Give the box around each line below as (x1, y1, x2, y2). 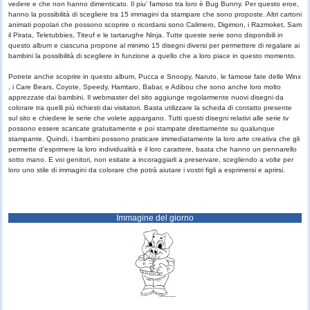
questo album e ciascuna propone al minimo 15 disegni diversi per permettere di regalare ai (8, 42, 300, 49)
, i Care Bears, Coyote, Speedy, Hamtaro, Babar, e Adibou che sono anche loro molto (8, 83, 281, 91)
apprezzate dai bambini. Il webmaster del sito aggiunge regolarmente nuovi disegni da (8, 93, 284, 101)
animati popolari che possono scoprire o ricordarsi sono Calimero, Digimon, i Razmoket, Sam (8, 21, 302, 28)
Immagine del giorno (116, 213, 194, 223)
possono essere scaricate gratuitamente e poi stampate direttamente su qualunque (8, 125, 275, 132)
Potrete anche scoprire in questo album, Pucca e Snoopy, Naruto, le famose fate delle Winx (8, 73, 301, 80)
